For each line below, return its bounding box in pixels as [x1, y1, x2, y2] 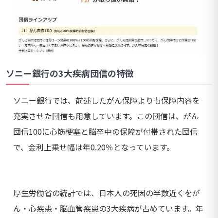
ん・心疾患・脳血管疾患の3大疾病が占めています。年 [13, 202, 203, 214]
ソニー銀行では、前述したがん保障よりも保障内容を [13, 94, 200, 106]
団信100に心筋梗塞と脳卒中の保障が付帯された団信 [13, 125, 198, 137]
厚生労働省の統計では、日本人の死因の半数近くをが [13, 186, 200, 199]
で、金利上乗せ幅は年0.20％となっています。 [13, 141, 174, 153]
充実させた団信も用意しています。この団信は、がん [13, 109, 199, 122]
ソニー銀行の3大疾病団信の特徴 [6, 66, 134, 79]
